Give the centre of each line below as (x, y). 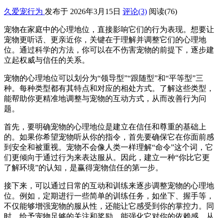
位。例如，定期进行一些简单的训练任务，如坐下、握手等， (109, 196)
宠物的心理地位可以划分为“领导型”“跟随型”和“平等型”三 (104, 78)
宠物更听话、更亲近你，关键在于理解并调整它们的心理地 (105, 39)
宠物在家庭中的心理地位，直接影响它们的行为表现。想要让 (109, 29)
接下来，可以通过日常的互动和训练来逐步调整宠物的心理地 (109, 185)
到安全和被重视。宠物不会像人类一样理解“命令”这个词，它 (109, 147)
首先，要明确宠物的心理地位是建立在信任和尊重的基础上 (105, 127)
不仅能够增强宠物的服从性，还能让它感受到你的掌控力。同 (109, 206)
